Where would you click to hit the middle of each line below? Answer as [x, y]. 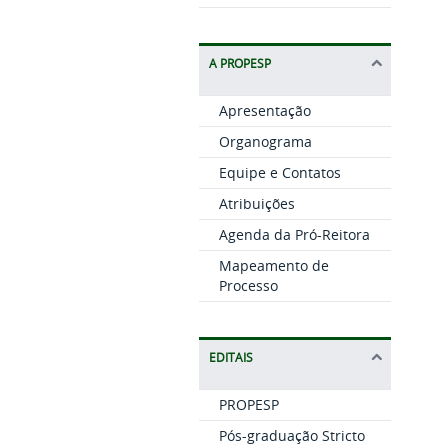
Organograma [265, 141]
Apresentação [264, 110]
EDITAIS [230, 357]
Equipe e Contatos [279, 172]
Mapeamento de [273, 265]
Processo [248, 285]
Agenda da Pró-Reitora [294, 234]
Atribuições [256, 203]
